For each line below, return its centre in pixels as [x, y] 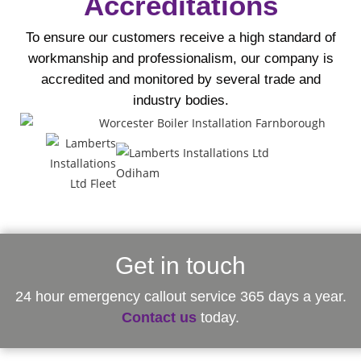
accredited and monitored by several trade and [180, 79]
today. [218, 317]
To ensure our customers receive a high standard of [180, 37]
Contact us [159, 317]
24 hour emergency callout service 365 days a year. [180, 296]
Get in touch [180, 265]
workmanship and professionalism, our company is [180, 58]
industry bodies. [180, 100]
